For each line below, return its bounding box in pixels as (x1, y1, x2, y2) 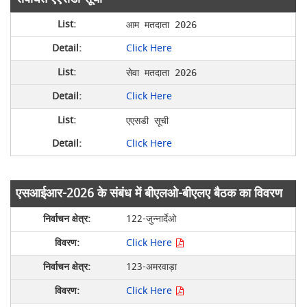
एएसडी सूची (125, 114, 169, 126)
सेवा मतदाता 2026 (125, 66, 197, 78)
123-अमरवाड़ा (125, 259, 177, 274)
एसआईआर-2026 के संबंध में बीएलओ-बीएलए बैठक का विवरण (16, 184, 283, 203)
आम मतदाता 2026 (125, 19, 197, 30)
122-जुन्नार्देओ (125, 211, 176, 226)
